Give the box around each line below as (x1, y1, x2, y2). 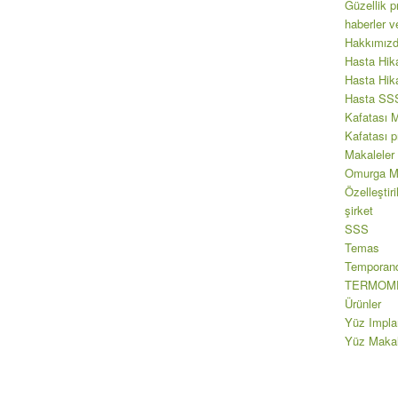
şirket (344, 202, 373, 219)
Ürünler (344, 295, 381, 313)
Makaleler (344, 146, 394, 163)
